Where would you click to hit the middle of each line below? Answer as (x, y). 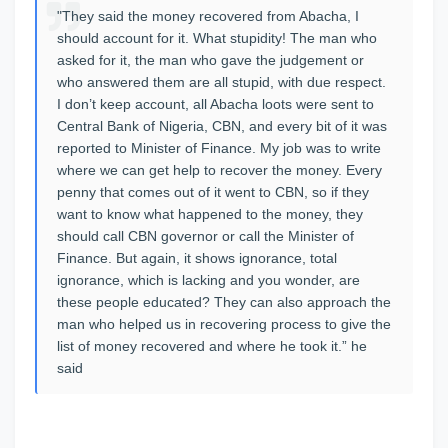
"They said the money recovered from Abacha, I (208, 16)
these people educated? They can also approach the (224, 302)
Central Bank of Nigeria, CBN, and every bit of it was (222, 126)
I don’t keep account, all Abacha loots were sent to (215, 104)
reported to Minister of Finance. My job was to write (219, 148)
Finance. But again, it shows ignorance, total (197, 258)
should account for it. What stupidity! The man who (217, 38)
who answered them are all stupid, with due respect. (221, 82)
